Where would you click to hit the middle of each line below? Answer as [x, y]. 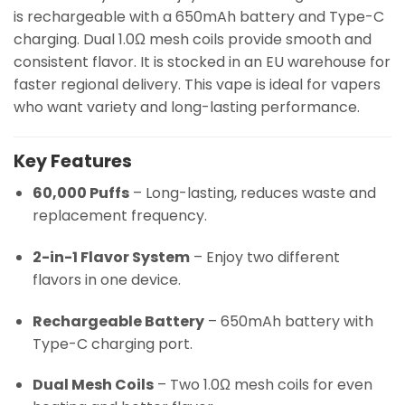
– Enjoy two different [264, 257]
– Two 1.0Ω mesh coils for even [263, 385]
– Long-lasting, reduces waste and [252, 193]
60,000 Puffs [80, 193]
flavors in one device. [106, 279]
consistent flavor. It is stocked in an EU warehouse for [202, 61]
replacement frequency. [119, 215]
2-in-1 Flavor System [111, 257]
